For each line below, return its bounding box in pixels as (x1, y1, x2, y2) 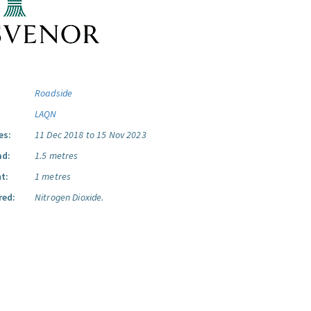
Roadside (35, 87, 73, 99)
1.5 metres (35, 149, 78, 162)
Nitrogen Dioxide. (35, 191, 104, 203)
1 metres (35, 170, 72, 183)
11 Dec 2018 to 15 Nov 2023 (35, 128, 146, 141)
